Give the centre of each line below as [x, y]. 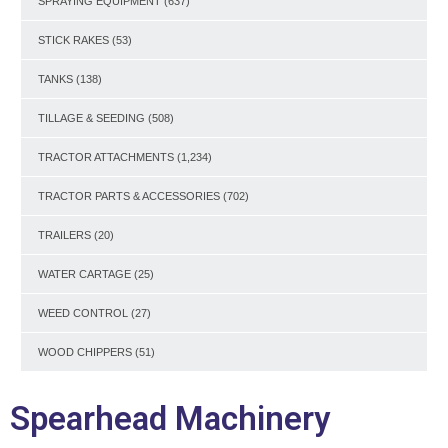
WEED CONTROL [83, 312]
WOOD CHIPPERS [85, 351]
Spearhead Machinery [170, 418]
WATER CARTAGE [84, 273]
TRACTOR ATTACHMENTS [106, 156]
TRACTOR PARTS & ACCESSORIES [129, 195]
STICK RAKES [73, 39]
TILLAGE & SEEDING [91, 117]
